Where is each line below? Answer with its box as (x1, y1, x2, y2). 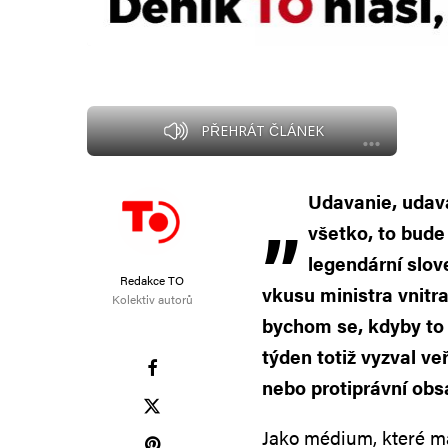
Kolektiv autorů (111, 290, 193, 309)
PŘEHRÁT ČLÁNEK (200, 121, 324, 141)
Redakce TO (120, 271, 184, 290)
